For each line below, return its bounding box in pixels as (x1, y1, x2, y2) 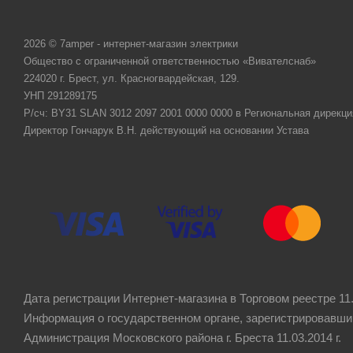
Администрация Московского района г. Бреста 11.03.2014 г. (24, 330, 341, 344)
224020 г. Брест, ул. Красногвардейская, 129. (24, 72, 240, 84)
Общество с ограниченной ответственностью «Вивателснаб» (24, 54, 316, 67)
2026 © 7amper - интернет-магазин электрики (24, 37, 238, 50)
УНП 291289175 (24, 89, 97, 102)
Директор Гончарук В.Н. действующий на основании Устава (24, 124, 309, 136)
